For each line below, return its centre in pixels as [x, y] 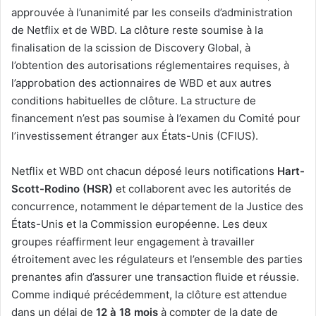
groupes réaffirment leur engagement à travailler [133, 241]
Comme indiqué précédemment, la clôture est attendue [149, 294]
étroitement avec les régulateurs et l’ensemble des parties [157, 259]
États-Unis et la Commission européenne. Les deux [139, 224]
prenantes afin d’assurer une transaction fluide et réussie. [155, 276]
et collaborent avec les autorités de [202, 188]
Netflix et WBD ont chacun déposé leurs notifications [144, 171]
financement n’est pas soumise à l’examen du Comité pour [156, 118]
